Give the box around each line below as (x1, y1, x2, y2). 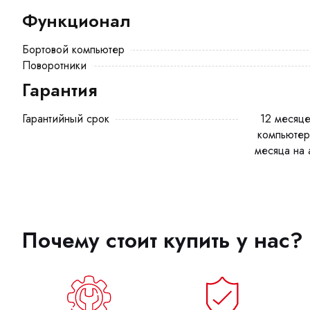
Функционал (22, 8, 131, 33)
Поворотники (22, 57, 86, 73)
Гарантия (22, 77, 97, 102)
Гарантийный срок (22, 111, 109, 127)
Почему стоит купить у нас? (22, 225, 303, 256)
